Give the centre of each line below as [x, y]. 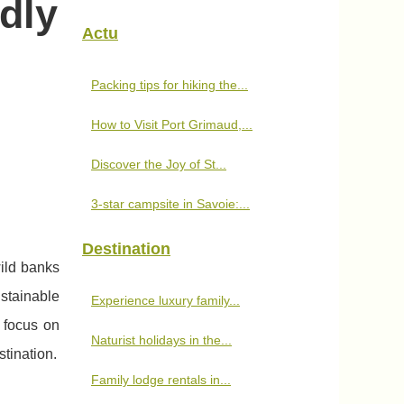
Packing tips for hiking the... [170, 85]
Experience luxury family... [165, 300]
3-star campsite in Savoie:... [170, 204]
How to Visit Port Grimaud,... [172, 124]
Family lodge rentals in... [161, 380]
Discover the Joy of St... [159, 164]
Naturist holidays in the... [161, 340]
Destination [126, 249]
